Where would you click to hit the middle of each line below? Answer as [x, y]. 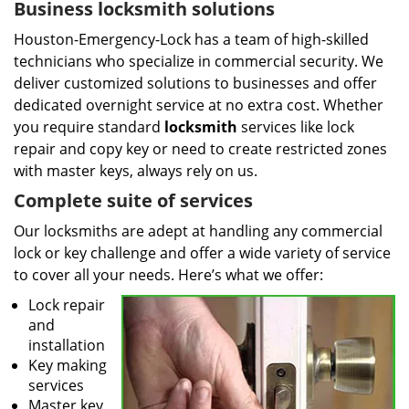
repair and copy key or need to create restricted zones [200, 149]
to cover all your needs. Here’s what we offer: [168, 275]
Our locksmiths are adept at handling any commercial [198, 231]
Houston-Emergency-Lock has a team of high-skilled [191, 39]
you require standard [89, 127]
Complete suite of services [133, 200]
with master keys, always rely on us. [136, 171]
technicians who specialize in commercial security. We [199, 61]
